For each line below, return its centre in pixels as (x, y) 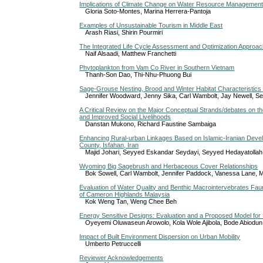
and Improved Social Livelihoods (125, 117)
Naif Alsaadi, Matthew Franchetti (131, 53)
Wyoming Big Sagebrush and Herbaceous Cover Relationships (169, 166)
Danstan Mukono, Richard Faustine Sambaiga (151, 124)
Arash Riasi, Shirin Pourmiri (124, 32)
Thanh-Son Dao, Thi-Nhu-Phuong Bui (139, 74)
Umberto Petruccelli (113, 243)
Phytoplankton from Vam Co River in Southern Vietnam (157, 67)
